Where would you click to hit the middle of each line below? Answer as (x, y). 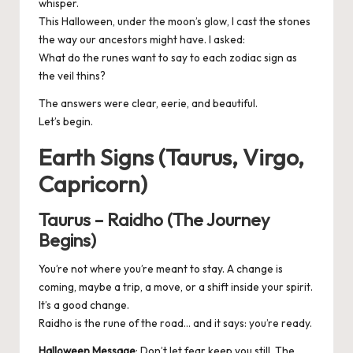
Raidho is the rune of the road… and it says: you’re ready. (175, 323)
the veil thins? (72, 76)
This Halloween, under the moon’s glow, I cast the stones (175, 22)
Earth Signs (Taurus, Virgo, (171, 157)
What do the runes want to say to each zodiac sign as (168, 58)
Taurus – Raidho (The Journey (154, 220)
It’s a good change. (84, 305)
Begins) (67, 241)
